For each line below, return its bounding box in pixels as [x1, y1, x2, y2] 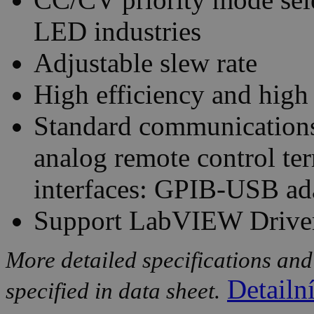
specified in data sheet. [6, 278, 220, 304]
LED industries [34, 16, 201, 47]
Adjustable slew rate [34, 48, 257, 78]
